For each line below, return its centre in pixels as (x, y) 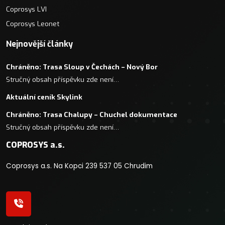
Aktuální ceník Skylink (44, 97)
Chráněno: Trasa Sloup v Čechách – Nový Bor (82, 67)
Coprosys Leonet (33, 24)
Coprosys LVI (26, 9)
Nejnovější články (39, 44)
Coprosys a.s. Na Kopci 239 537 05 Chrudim (79, 166)
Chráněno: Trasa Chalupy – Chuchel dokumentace (92, 115)
